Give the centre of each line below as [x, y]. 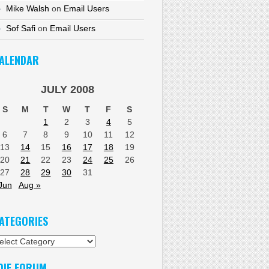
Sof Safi [20, 29]
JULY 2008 [67, 89]
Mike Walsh [27, 9]
